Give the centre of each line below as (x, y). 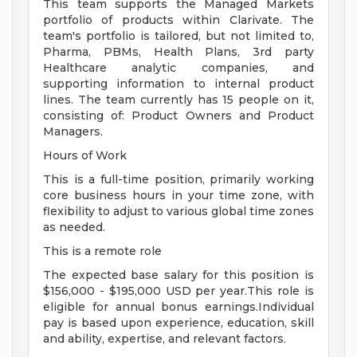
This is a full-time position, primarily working (178, 180)
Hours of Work (85, 156)
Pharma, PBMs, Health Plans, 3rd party (178, 52)
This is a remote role (102, 251)
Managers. (73, 132)
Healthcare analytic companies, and (178, 68)
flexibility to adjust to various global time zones (178, 212)
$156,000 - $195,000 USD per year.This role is (178, 291)
